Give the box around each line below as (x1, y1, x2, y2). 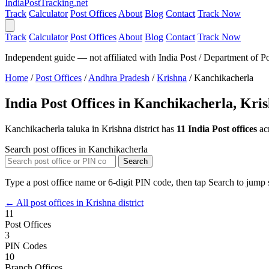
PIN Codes (5, 240, 47, 251)
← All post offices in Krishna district (5, 197, 144, 208)
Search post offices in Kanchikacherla (5, 144, 148, 154)
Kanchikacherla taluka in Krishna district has (5, 123, 177, 134)
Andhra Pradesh (88, 73, 150, 83)
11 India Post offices (177, 123, 257, 134)
